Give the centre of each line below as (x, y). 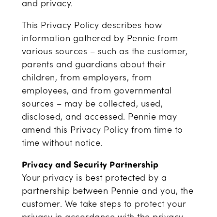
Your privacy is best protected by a (94, 177)
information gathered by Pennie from (100, 38)
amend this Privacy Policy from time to (102, 129)
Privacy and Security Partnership (90, 164)
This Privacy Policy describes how (92, 25)
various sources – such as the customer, (105, 51)
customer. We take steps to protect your (104, 203)
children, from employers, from (87, 77)
